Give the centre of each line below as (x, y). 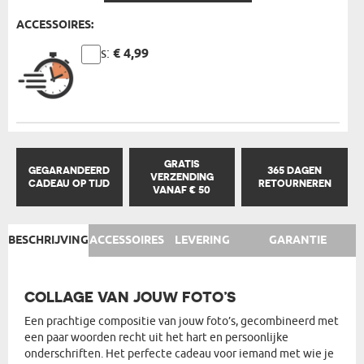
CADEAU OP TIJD (69, 183)
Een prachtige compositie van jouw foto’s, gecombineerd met (182, 321)
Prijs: (95, 54)
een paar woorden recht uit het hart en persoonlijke (156, 337)
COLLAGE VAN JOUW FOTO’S (130, 297)
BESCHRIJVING (48, 240)
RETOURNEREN (295, 183)
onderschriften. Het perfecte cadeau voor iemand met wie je (179, 353)
